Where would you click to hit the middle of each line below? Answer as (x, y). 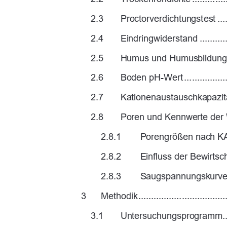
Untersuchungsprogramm (173, 216)
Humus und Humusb (162, 58)
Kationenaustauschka (164, 97)
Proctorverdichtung (159, 18)
